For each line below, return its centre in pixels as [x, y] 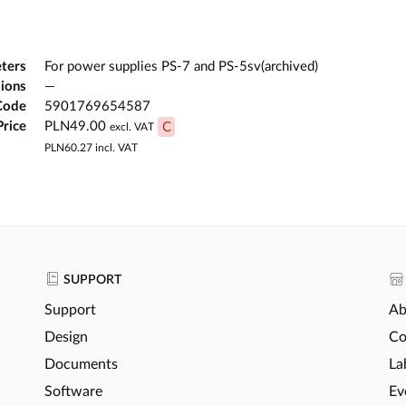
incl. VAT [115, 147]
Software [73, 391]
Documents [81, 364]
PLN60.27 [68, 147]
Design [66, 337]
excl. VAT [132, 127]
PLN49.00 [75, 127]
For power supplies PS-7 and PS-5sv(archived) [181, 67]
